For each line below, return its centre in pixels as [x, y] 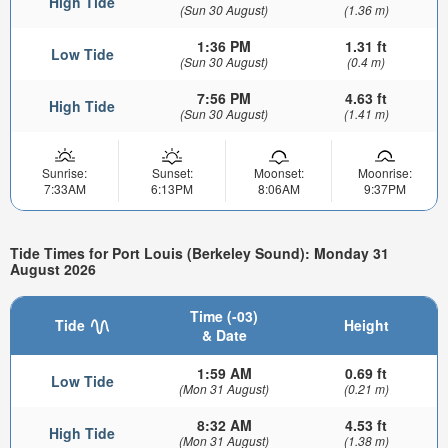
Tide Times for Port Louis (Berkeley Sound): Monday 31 [199, 253]
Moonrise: [384, 172]
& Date [224, 334]
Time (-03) [224, 315]
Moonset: [278, 172]
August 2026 [53, 269]
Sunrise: [64, 172]
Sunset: [172, 172]
